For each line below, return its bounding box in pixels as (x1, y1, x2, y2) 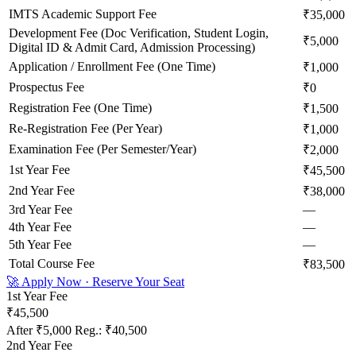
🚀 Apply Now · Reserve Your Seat (6, 274, 184, 288)
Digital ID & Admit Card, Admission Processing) (9, 40, 255, 54)
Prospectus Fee (9, 79, 84, 94)
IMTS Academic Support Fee (9, 6, 157, 21)
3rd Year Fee (9, 202, 72, 216)
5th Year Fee (9, 237, 72, 251)
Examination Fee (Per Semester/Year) (9, 141, 196, 156)
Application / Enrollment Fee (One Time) (9, 59, 215, 73)
